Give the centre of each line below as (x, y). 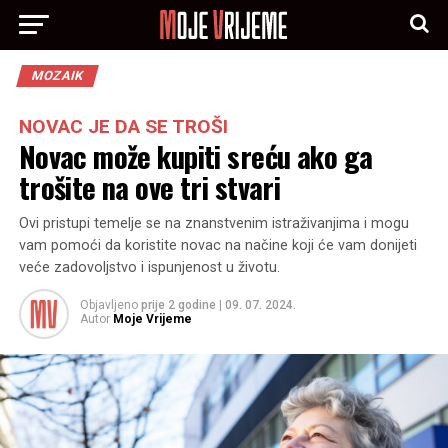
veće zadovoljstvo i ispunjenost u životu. (149, 267)
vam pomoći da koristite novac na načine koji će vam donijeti (217, 245)
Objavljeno (108, 305)
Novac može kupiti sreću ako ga (195, 156)
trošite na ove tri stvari (149, 187)
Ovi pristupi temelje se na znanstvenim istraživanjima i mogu (213, 223)
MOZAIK (57, 75)
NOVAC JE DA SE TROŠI (123, 126)
